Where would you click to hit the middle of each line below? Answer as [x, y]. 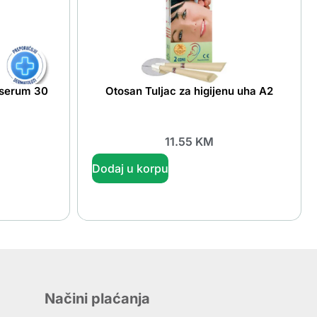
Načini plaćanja [98, 298]
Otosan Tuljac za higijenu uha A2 [189, 91]
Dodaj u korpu [130, 168]
